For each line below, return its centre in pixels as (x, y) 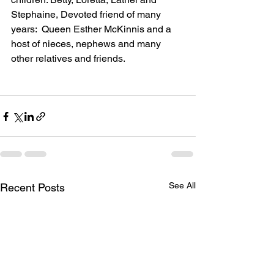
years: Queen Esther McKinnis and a (92, 29)
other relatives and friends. (68, 58)
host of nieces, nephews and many (87, 44)
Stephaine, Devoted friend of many (87, 14)
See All (182, 185)
